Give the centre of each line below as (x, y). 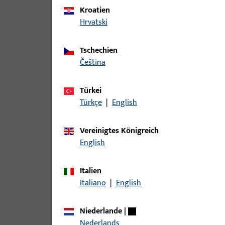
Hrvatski (96, 22)
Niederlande (104, 211)
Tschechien (100, 50)
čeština (95, 63)
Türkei (93, 91)
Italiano (94, 183)
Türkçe (93, 103)
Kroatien (97, 10)
